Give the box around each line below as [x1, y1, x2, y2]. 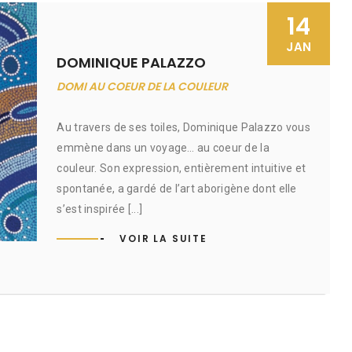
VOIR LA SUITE [119, 232, 207, 245]
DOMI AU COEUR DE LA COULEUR [57, 79, 229, 94]
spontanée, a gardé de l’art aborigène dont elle [57, 182, 297, 195]
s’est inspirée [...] [57, 203, 143, 215]
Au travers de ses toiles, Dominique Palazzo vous [57, 121, 310, 134]
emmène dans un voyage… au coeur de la [57, 141, 269, 154]
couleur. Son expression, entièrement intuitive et [57, 162, 306, 174]
